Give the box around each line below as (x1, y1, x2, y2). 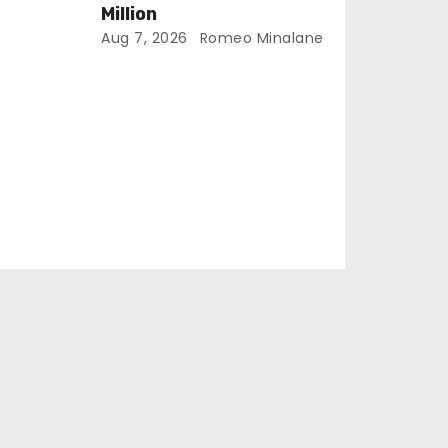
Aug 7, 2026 (101, 28, 188, 48)
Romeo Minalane (195, 28, 324, 48)
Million (101, 3, 158, 25)
